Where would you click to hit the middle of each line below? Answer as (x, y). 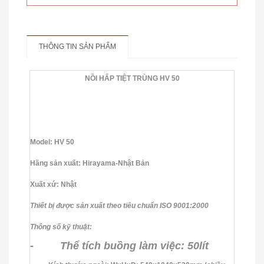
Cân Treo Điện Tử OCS (132, 92)
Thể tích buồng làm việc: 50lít (134, 245)
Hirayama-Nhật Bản (116, 163)
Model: (42, 142)
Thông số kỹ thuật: (61, 227)
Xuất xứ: (44, 184)
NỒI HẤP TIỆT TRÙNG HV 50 (132, 78)
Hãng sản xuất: (56, 163)
